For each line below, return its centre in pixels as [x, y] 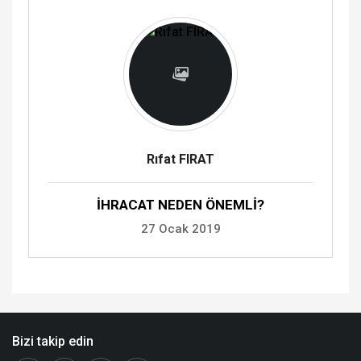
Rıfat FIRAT [180, 159]
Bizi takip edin [53, 341]
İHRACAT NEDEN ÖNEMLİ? [180, 204]
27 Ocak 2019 [180, 228]
